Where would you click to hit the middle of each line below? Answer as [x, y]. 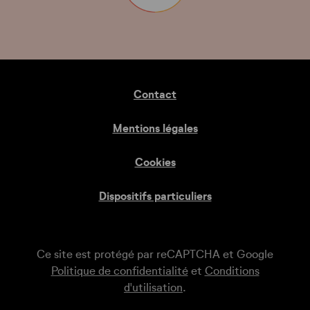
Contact [155, 95]
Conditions [232, 272]
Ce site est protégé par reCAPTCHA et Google [155, 255]
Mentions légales [155, 129]
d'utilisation [153, 288]
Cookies [155, 163]
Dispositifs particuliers [155, 197]
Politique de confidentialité [119, 272]
